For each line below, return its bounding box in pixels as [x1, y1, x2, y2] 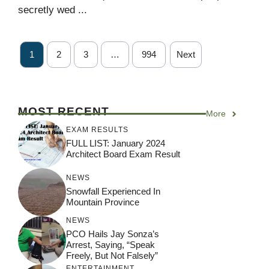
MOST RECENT [18, 105, 109, 118]
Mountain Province [66, 196, 139, 207]
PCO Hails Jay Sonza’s [66, 228, 159, 239]
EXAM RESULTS [66, 125, 128, 134]
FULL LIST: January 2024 [66, 138, 165, 148]
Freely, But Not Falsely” [66, 250, 158, 261]
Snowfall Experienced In [66, 186, 160, 196]
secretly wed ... [18, 4, 87, 16]
